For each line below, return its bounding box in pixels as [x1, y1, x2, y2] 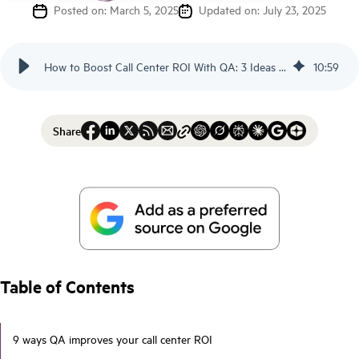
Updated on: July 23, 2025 [192, 2, 326, 18]
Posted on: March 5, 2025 [47, 2, 179, 18]
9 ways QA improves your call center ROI [13, 330, 212, 347]
